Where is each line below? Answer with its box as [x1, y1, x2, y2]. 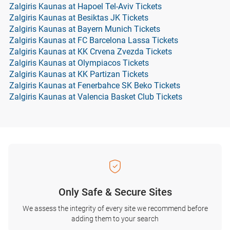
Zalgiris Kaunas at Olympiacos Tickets [9, 58, 149, 68]
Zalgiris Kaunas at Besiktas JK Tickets [9, 13, 148, 23]
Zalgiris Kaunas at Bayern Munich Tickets [9, 24, 160, 34]
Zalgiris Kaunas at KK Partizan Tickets [9, 69, 148, 79]
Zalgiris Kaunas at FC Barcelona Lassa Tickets [9, 35, 178, 45]
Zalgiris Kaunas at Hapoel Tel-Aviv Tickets [9, 2, 162, 11]
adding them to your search [71, 215, 159, 223]
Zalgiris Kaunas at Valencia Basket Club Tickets [9, 92, 182, 102]
